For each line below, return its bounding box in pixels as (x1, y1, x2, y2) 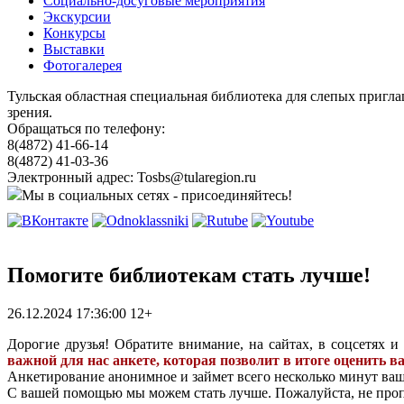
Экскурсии (43, 9, 111, 24)
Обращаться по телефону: (7, 121, 165, 136)
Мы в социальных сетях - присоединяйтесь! (22, 188, 292, 203)
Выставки (43, 41, 105, 57)
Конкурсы (43, 25, 106, 41)
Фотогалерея (43, 58, 122, 73)
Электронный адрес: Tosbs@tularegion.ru (7, 170, 256, 185)
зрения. (7, 105, 52, 120)
